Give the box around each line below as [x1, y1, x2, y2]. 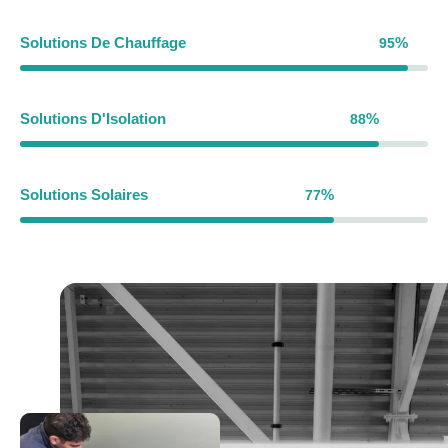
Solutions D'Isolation [20, 109, 166, 127]
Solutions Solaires [20, 185, 148, 203]
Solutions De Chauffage [20, 33, 186, 51]
